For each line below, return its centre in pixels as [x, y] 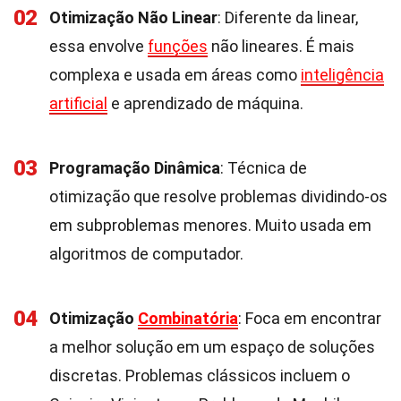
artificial [78, 103]
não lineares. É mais [281, 46]
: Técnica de [264, 168]
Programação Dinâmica [135, 168]
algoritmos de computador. [146, 254]
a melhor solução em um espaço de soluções [212, 347]
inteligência [342, 75]
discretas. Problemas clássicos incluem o [200, 375]
